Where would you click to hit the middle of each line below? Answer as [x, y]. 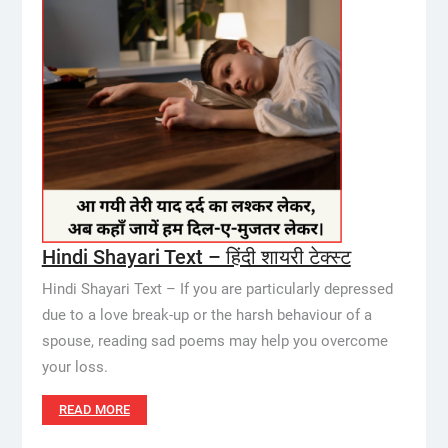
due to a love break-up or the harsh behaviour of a [206, 315]
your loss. [74, 367]
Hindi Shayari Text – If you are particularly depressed [217, 289]
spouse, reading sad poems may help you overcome [214, 341]
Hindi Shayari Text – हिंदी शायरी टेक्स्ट [196, 257]
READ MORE [94, 409]
